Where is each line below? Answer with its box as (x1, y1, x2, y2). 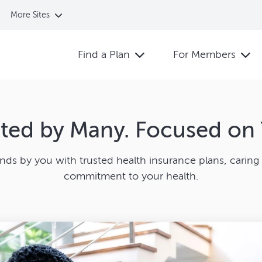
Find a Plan (78, 48, 130, 61)
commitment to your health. (63, 169, 198, 182)
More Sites (11, 10, 50, 20)
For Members (173, 48, 236, 61)
